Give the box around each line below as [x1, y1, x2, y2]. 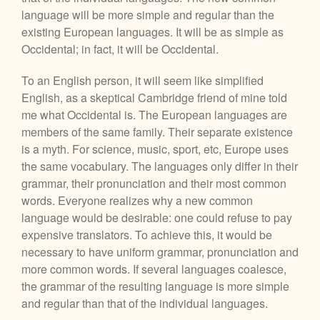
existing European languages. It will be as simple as [21, 23, 284, 40]
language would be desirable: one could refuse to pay [21, 209, 292, 226]
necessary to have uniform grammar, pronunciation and [21, 243, 299, 260]
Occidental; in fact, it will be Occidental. [21, 40, 219, 57]
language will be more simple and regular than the [21, 6, 274, 23]
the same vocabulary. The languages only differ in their [21, 157, 298, 174]
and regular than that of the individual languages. [21, 294, 268, 311]
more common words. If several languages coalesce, [21, 260, 286, 277]
